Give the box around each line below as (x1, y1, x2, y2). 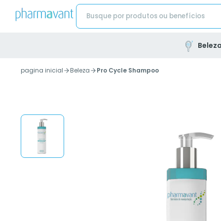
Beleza (70, 66, 90, 74)
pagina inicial (21, 66, 63, 74)
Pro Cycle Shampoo (97, 66, 159, 74)
